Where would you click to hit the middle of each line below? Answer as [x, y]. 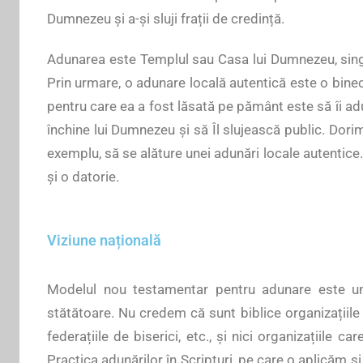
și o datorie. [83, 176]
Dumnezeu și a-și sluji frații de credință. [166, 18]
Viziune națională [104, 240]
